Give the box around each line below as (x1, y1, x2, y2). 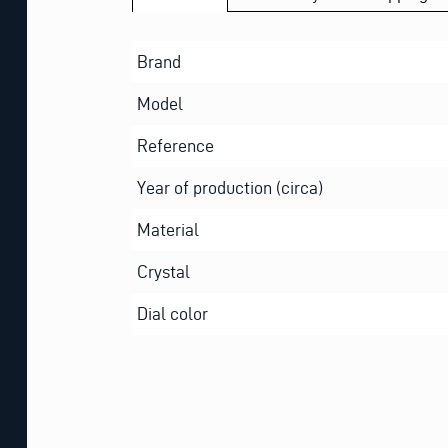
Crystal (137, 261, 190, 281)
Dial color (137, 303, 208, 323)
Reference (137, 135, 214, 155)
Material (137, 219, 199, 239)
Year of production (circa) (137, 177, 323, 197)
